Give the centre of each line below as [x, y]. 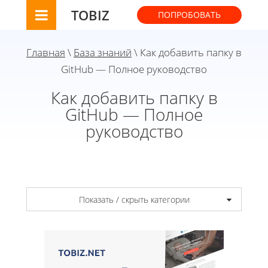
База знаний [103, 52]
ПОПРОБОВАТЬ [189, 15]
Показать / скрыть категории [134, 199]
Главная [46, 52]
